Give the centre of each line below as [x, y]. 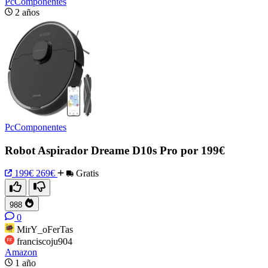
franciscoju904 [45, 242]
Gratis [86, 173]
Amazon [21, 252]
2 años [27, 12]
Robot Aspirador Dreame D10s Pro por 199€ [115, 150]
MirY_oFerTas [45, 230]
